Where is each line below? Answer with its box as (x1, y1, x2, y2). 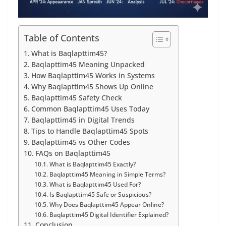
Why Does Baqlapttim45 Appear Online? (49, 200, 164, 209)
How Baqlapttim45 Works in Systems (31, 71, 155, 81)
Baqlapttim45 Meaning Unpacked (31, 60, 145, 70)
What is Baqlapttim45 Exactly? (49, 160, 136, 169)
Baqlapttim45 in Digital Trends (31, 116, 135, 125)
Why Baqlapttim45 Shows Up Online (31, 82, 153, 92)
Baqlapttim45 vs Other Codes (31, 138, 130, 147)
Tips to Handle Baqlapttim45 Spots (31, 127, 148, 136)
